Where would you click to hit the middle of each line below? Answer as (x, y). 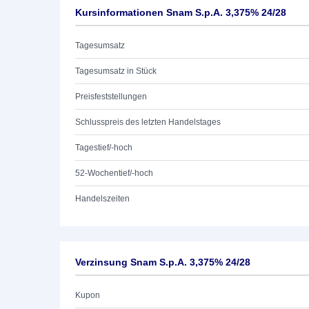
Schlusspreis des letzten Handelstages (148, 122)
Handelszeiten (102, 199)
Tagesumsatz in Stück (116, 71)
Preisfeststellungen (111, 97)
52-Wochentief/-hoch (114, 173)
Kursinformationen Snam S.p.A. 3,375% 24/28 (181, 12)
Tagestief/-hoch (104, 148)
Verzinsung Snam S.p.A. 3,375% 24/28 (163, 262)
